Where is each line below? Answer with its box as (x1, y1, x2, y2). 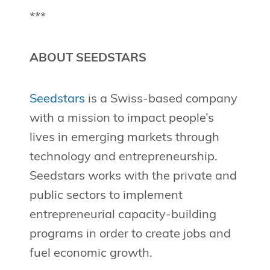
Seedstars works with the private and (29, 171, 237, 183)
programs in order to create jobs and (29, 228, 231, 241)
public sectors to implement (29, 190, 183, 202)
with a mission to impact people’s (29, 113, 214, 125)
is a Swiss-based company (84, 93, 237, 106)
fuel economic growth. (29, 248, 152, 260)
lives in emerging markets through (29, 132, 219, 145)
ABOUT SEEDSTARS (29, 52, 146, 65)
